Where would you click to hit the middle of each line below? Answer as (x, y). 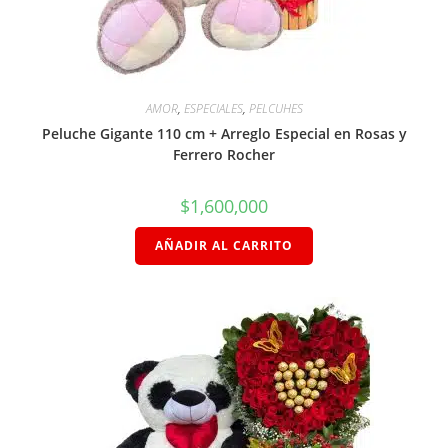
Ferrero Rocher (224, 154)
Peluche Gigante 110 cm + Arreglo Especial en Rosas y (224, 133)
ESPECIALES (213, 108)
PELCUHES (275, 108)
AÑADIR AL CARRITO (224, 245)
